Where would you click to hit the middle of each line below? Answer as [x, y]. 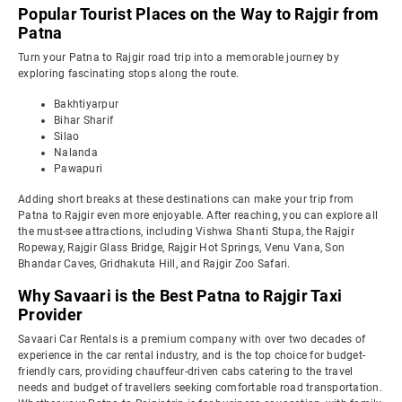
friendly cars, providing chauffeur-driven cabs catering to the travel [186, 371]
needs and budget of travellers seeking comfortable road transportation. [200, 388]
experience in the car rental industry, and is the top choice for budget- [192, 355]
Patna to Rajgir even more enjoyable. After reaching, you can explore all [198, 215]
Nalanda [76, 153]
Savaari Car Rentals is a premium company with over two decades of [192, 339]
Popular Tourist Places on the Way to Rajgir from [198, 14]
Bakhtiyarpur [86, 104]
